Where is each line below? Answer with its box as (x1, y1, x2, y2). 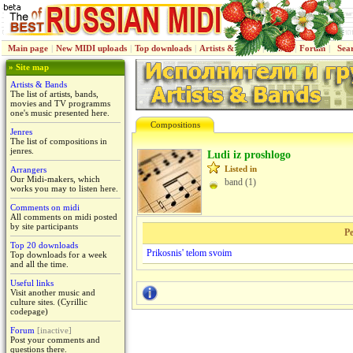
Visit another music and (10, 288, 95, 297)
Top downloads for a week (10, 250, 107, 259)
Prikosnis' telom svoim (147, 247, 232, 258)
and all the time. (10, 259, 69, 269)
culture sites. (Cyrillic (10, 297, 87, 307)
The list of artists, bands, (10, 89, 98, 98)
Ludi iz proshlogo (207, 149, 291, 161)
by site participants (10, 221, 78, 231)
